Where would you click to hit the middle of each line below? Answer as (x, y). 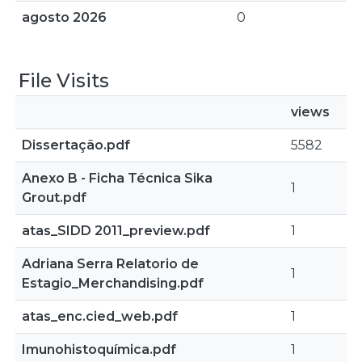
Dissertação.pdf (76, 145)
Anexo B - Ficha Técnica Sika (117, 178)
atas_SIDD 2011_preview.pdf (116, 231)
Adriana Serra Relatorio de (110, 264)
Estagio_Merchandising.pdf (113, 283)
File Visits (64, 80)
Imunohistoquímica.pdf (99, 349)
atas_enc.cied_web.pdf (100, 316)
